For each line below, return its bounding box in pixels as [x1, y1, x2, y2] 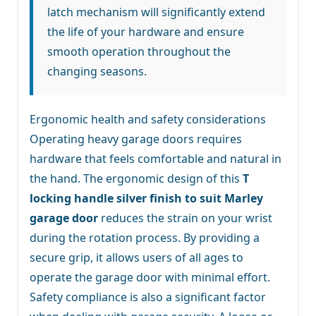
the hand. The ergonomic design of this [30, 170, 243, 186]
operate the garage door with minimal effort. [30, 269, 270, 285]
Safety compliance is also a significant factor [30, 288, 266, 305]
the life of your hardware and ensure [47, 23, 244, 39]
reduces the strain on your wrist [98, 209, 272, 226]
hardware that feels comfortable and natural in [30, 150, 281, 166]
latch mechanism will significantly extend [47, 4, 265, 20]
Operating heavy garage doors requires [30, 130, 242, 147]
